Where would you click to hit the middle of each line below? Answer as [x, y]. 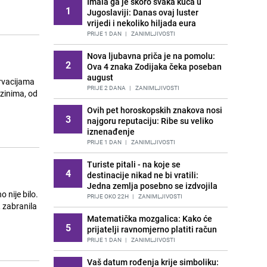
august [100, 77]
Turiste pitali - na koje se [134, 164]
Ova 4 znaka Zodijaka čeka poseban [154, 66]
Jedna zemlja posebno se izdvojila [152, 186]
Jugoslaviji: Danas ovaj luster [143, 12]
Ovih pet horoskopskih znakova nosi [155, 110]
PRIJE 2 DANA [106, 88]
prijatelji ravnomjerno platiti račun [152, 229]
